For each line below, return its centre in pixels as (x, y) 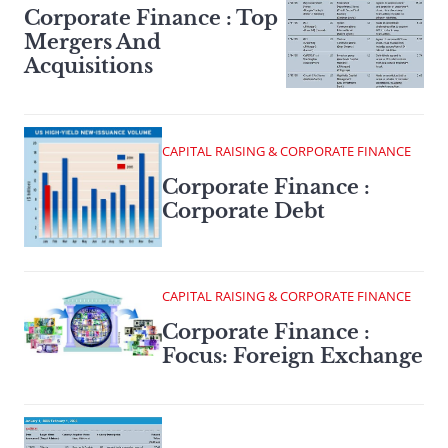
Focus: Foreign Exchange (292, 355)
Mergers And (92, 42)
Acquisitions (88, 66)
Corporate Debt (243, 211)
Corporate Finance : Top (151, 18)
